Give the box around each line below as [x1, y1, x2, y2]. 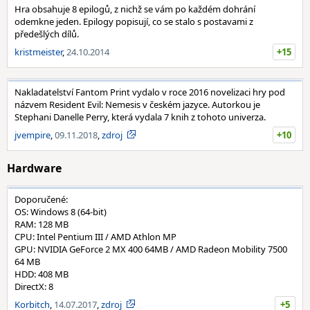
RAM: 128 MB [15, 218, 69, 230]
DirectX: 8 [15, 280, 53, 293]
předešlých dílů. [15, 28, 79, 40]
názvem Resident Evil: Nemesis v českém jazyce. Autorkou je [15, 98, 260, 111]
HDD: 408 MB [15, 268, 69, 280]
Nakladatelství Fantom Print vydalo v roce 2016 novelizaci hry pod [15, 86, 285, 98]
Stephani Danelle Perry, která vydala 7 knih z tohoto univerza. [15, 111, 266, 123]
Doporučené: [15, 193, 68, 206]
